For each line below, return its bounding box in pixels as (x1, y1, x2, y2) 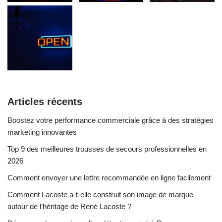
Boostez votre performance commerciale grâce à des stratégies (7, 116, 214, 125)
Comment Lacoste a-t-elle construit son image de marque (7, 190, 193, 199)
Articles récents (7, 96, 82, 108)
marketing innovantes (7, 128, 77, 137)
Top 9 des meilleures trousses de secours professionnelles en (7, 145, 207, 154)
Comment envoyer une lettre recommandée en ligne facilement (7, 173, 211, 182)
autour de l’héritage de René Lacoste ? (7, 202, 131, 211)
